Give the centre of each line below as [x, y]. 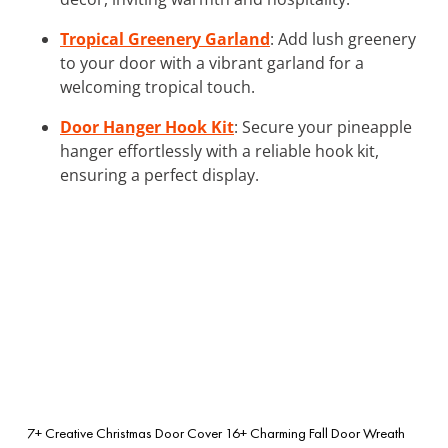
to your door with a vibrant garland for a [212, 62]
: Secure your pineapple [323, 126]
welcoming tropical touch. [157, 86]
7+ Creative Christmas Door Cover [124, 432]
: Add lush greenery [343, 38]
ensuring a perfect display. [159, 174]
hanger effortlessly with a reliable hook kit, [219, 150]
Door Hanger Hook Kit [147, 126]
